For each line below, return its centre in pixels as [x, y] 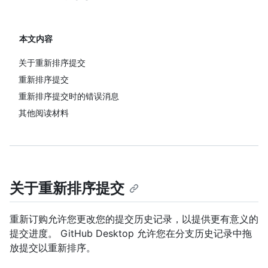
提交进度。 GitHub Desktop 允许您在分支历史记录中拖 [131, 234]
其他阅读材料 [44, 113]
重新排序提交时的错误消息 [69, 96]
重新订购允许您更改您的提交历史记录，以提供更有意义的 [134, 219]
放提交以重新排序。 [53, 248]
